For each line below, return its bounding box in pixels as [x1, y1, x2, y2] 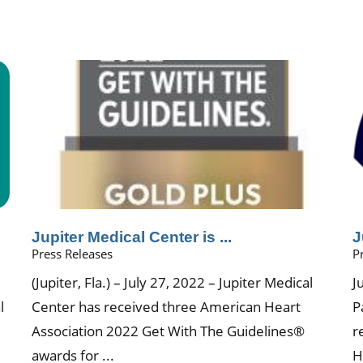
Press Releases [32, 245, 113, 262]
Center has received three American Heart [32, 297, 301, 317]
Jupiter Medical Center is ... [32, 227, 233, 246]
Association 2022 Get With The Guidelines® [32, 322, 305, 341]
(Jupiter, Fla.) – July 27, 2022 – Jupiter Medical [32, 273, 314, 293]
